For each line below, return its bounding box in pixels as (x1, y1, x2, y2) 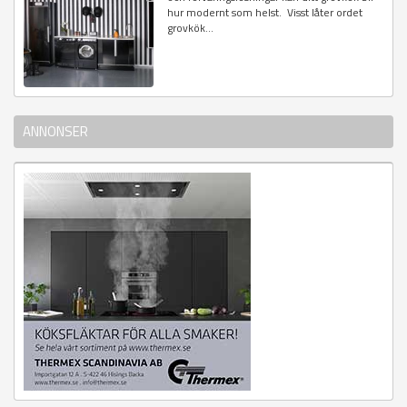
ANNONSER (23, 121, 88, 143)
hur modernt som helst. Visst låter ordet (167, 3, 363, 21)
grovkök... (167, 18, 214, 36)
